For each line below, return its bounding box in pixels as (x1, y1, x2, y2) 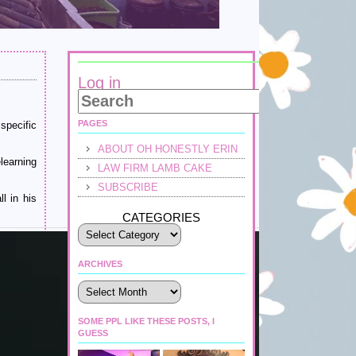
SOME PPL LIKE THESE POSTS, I (78, 316, 215, 326)
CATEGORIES (122, 211, 200, 224)
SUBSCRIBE (98, 181, 158, 193)
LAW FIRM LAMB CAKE (98, 162, 212, 174)
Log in (78, 74, 121, 91)
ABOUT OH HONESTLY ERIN (98, 143, 238, 155)
